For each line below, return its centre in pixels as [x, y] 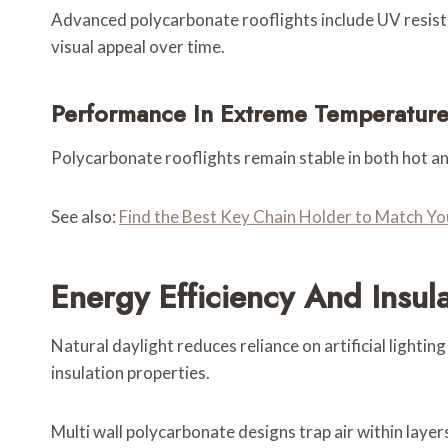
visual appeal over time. [138, 47]
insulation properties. [130, 373]
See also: [85, 217]
